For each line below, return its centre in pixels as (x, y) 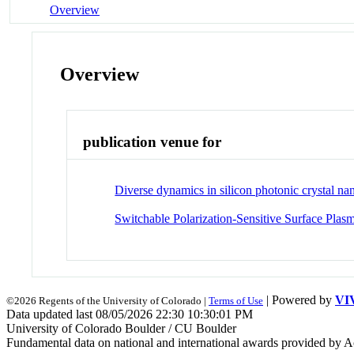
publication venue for (153, 142)
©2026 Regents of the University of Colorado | (107, 300)
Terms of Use (236, 300)
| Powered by (299, 299)
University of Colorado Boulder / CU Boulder (121, 328)
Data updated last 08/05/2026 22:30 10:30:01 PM (130, 314)
